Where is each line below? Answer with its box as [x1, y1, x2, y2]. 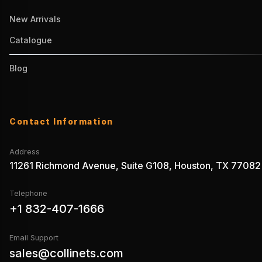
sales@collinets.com [9, 246, 123, 260]
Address [9, 147, 40, 156]
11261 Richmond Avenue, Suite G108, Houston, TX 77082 [9, 160, 261, 171]
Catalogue [9, 35, 52, 45]
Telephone [9, 189, 47, 198]
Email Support [9, 233, 58, 242]
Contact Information [9, 116, 113, 126]
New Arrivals [9, 14, 61, 24]
